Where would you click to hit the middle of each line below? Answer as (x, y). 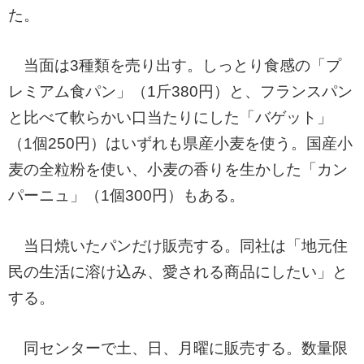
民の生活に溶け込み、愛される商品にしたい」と (178, 271)
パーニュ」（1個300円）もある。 (126, 195)
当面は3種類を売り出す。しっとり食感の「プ (175, 65)
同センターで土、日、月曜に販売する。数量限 (178, 348)
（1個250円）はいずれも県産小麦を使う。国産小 (180, 143)
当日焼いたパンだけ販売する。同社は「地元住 (178, 245)
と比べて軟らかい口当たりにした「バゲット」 (170, 117)
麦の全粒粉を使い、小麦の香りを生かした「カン (178, 169)
